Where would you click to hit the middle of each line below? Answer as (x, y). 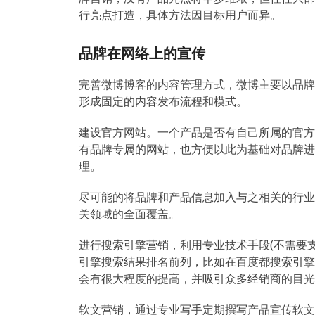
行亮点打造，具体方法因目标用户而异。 (180, 15)
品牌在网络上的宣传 (142, 53)
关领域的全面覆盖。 (129, 214)
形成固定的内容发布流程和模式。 (163, 101)
